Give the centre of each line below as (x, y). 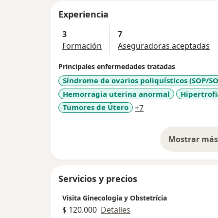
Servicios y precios (98, 178)
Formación (82, 46)
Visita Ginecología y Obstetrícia (115, 198)
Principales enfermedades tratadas (117, 67)
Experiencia (83, 14)
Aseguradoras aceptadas (164, 46)
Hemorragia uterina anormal (116, 94)
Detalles (116, 209)
